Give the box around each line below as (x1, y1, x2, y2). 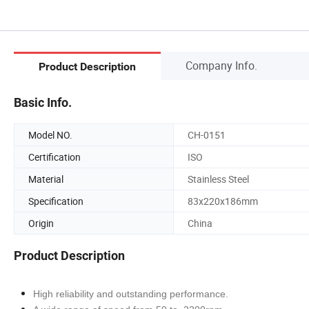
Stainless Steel (188, 172, 249, 186)
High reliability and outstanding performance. (33, 288, 228, 300)
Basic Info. (14, 94, 72, 110)
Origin (28, 216, 54, 230)
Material (28, 172, 63, 186)
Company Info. (186, 57, 257, 73)
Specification (28, 194, 83, 208)
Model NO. (28, 128, 72, 141)
